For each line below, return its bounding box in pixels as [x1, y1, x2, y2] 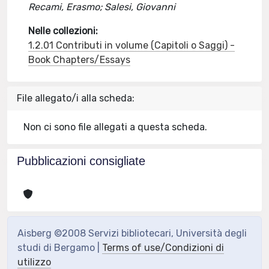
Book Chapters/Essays [28, 54, 131, 65]
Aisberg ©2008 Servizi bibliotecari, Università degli [17, 228, 247, 239]
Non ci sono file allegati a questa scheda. [23, 121, 208, 133]
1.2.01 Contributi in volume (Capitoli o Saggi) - [28, 40, 235, 51]
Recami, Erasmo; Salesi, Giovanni [28, 1, 176, 13]
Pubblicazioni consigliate [17, 154, 145, 168]
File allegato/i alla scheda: [17, 92, 134, 104]
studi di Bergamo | [17, 242, 102, 253]
